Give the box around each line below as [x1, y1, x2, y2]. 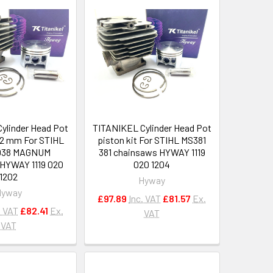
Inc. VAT [129, 192, 161, 204]
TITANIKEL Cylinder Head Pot [92, 121, 211, 133]
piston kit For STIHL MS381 [97, 133, 207, 146]
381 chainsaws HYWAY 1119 [98, 146, 205, 158]
